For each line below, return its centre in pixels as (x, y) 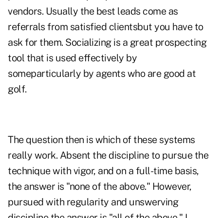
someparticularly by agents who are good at (102, 74)
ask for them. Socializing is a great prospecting (107, 43)
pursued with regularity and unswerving (93, 202)
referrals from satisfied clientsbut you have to (106, 27)
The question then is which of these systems (101, 140)
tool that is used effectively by (72, 58)
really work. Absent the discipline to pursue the (108, 155)
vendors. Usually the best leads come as (93, 11)
